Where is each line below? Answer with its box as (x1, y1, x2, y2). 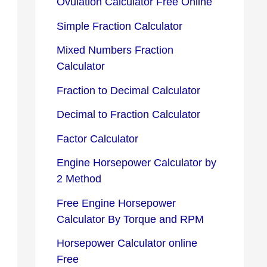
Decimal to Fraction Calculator (57, 108, 200, 121)
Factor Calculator (57, 132, 138, 145)
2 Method (57, 173, 101, 185)
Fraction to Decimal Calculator (57, 84, 200, 97)
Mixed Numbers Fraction (57, 44, 173, 57)
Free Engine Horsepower (57, 197, 176, 209)
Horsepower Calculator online (57, 237, 197, 250)
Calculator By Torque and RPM (57, 213, 204, 225)
